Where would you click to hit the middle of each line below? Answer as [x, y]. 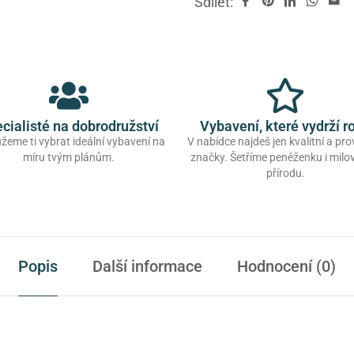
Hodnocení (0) [286, 267]
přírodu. [285, 173]
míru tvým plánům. [69, 158]
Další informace [147, 267]
